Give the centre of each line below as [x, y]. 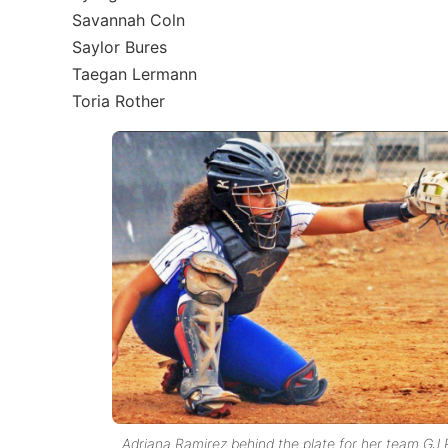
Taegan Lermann [134, 74]
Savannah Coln [128, 20]
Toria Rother [118, 101]
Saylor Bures [119, 47]
